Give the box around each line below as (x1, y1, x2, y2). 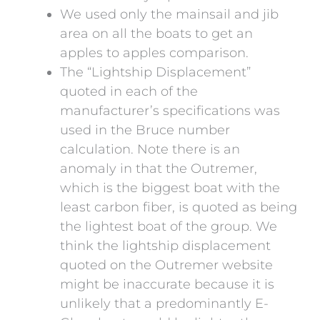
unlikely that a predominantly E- (60, 296, 269, 312)
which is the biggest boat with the (60, 180, 280, 196)
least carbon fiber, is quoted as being (60, 199, 297, 216)
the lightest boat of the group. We (60, 219, 277, 235)
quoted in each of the (60, 84, 198, 100)
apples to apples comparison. (60, 45, 249, 61)
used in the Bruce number (60, 122, 230, 139)
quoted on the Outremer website (60, 257, 273, 274)
